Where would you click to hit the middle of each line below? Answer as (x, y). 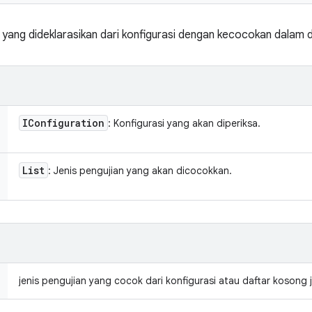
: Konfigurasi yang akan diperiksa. (184, 123)
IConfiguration (63, 123)
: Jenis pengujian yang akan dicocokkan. (140, 171)
